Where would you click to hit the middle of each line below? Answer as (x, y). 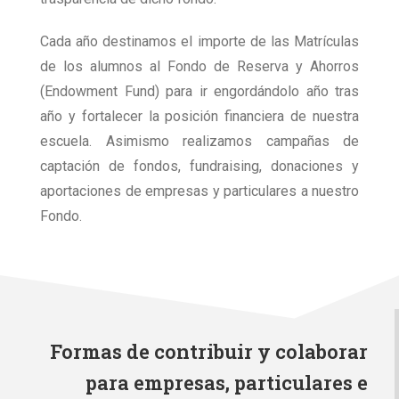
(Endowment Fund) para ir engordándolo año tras (199, 91)
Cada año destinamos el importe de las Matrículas (199, 41)
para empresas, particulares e (227, 382)
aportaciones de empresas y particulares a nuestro (199, 191)
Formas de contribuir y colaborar (209, 351)
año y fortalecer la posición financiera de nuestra (199, 116)
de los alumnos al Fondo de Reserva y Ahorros (199, 66)
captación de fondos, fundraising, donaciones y (199, 166)
